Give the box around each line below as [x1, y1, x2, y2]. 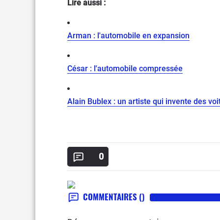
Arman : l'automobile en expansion [67, 30, 190, 40]
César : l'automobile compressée [67, 63, 183, 73]
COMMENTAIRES [83, 190, 139, 203]
